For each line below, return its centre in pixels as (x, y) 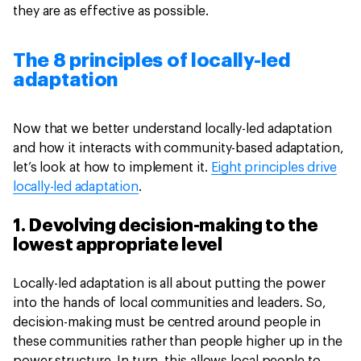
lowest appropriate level (120, 245)
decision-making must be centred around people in (167, 322)
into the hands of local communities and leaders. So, (170, 303)
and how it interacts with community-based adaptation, (178, 148)
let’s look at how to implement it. (112, 168)
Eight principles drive (274, 168)
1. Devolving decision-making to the (166, 226)
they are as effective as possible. (112, 11)
